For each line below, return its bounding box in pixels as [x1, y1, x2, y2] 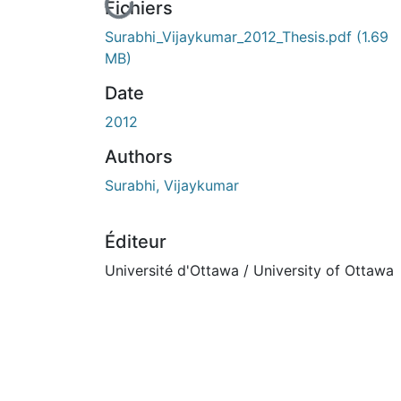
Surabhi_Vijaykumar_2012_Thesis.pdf [105, 27, 356, 46]
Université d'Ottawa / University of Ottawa [105, 260, 394, 279]
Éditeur [105, 230, 166, 252]
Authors [105, 145, 173, 167]
